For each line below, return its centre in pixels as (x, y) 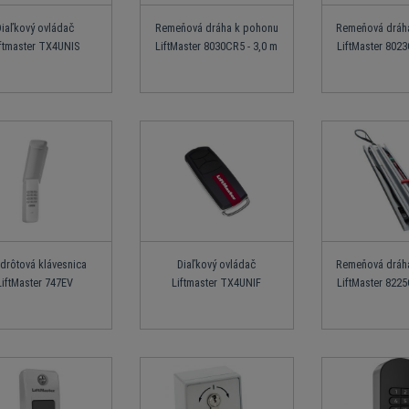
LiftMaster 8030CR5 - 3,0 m (217, 47)
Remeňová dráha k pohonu (216, 28)
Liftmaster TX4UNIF (217, 282)
